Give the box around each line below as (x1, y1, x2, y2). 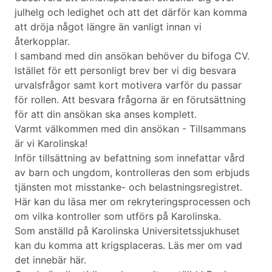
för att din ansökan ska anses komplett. (15, 108, 197, 121)
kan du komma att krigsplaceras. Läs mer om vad (15, 239, 242, 252)
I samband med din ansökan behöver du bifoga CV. (15, 50, 250, 63)
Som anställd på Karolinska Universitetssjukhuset (15, 225, 240, 237)
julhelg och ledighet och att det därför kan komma (15, 6, 247, 19)
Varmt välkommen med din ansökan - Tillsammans (15, 123, 246, 135)
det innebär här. (15, 254, 86, 267)
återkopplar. (15, 35, 70, 48)
